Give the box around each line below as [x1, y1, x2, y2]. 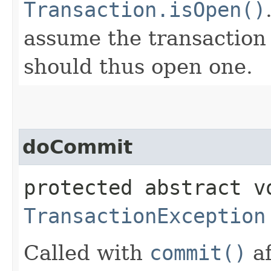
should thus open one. [24, 54, 253, 79]
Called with [24, 240, 149, 265]
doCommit [22, 135, 132, 158]
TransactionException [24, 203, 266, 228]
